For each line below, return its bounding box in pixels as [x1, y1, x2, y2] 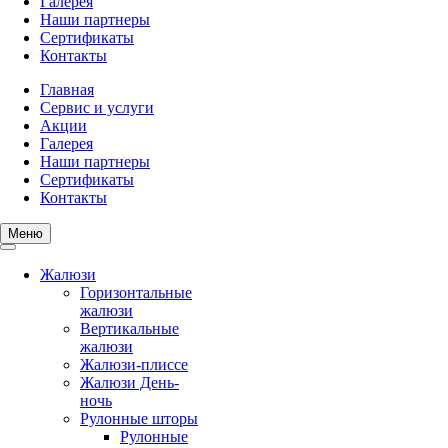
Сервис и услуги [40, 99, 154, 117]
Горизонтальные [80, 284, 192, 302]
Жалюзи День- [80, 374, 179, 392]
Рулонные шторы [80, 410, 198, 428]
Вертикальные [80, 320, 179, 338]
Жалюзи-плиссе [80, 356, 188, 374]
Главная [40, 81, 94, 99]
